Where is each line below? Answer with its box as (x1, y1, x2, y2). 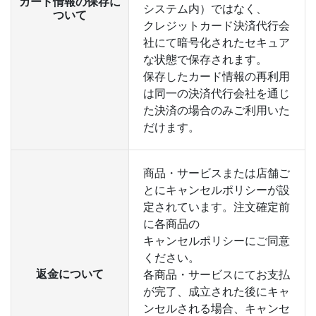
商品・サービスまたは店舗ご (143, 166, 290, 180)
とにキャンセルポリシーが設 (143, 183, 290, 197)
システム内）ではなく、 (143, 1, 267, 16)
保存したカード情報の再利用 (143, 69, 290, 83)
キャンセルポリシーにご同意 (143, 233, 290, 248)
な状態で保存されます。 (143, 52, 267, 66)
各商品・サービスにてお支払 (143, 267, 290, 281)
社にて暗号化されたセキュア (143, 35, 290, 49)
